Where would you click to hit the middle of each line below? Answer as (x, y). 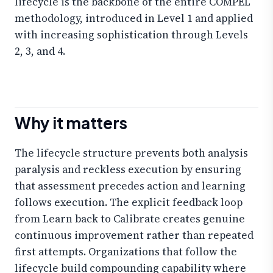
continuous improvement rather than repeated (134, 236)
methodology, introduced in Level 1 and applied (134, 18)
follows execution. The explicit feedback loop (129, 203)
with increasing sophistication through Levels (131, 34)
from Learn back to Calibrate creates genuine (130, 219)
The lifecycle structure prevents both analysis (131, 153)
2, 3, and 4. (40, 51)
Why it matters (71, 123)
